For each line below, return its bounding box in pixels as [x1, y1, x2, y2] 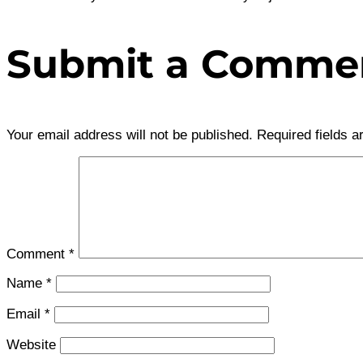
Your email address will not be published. [6, 126, 253, 143]
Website [6, 336, 56, 352]
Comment [6, 246, 69, 262]
